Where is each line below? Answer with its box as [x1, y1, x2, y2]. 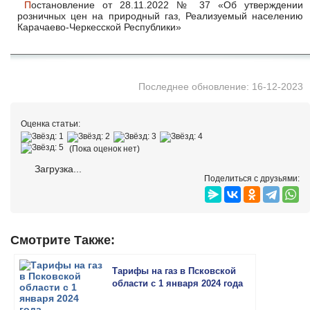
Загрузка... [32, 163, 82, 174]
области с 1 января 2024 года [112, 278, 243, 289]
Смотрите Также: [10, 233, 115, 247]
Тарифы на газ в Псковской [112, 266, 236, 276]
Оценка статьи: [21, 119, 80, 129]
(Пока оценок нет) [67, 144, 140, 154]
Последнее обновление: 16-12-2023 [138, 81, 303, 92]
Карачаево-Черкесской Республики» [17, 21, 181, 33]
